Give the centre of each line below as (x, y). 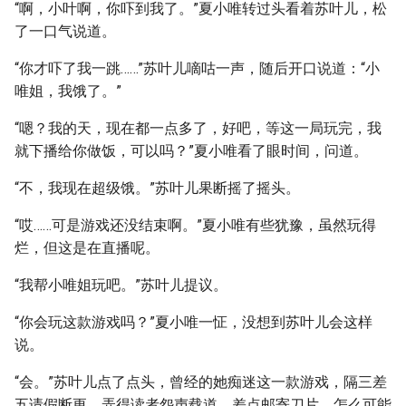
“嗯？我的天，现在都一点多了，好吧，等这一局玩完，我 (198, 128)
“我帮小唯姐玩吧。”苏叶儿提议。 (121, 285)
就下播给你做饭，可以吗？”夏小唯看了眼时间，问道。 (191, 151)
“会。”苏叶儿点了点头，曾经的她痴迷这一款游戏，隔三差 (201, 382)
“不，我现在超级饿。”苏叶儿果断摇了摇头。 (157, 188)
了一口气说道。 (65, 31)
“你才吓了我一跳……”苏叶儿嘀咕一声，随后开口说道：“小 (197, 68)
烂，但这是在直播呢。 (87, 248)
